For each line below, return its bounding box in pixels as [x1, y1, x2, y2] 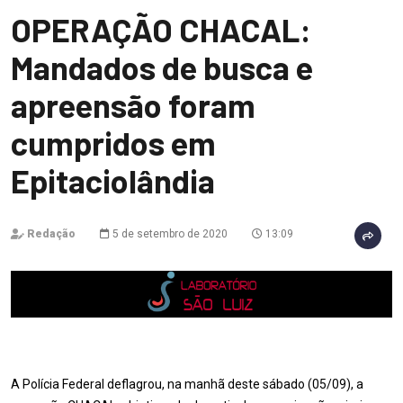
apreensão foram [11, 85, 255, 124]
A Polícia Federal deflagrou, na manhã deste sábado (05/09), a [11, 377, 363, 391]
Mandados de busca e [11, 48, 313, 86]
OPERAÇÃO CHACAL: [11, 10, 311, 49]
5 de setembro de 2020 [110, 228, 228, 240]
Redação [27, 228, 76, 240]
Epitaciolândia [11, 161, 215, 200]
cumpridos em [11, 123, 216, 162]
